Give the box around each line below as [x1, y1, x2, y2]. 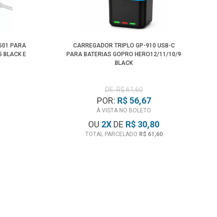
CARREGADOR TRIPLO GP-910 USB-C [73, 42, 175, 49]
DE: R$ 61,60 [105, 86, 143, 93]
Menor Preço [136, 3, 170, 10]
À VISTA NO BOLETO [96, 107, 152, 114]
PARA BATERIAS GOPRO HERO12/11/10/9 [66, 51, 182, 58]
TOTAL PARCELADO [85, 131, 139, 138]
